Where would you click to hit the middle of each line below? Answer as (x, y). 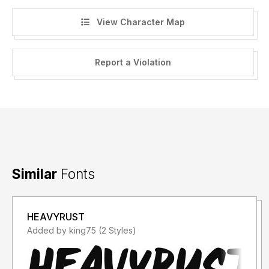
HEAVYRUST (56, 217)
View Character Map (139, 22)
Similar (35, 174)
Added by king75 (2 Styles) (117, 231)
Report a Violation (133, 62)
